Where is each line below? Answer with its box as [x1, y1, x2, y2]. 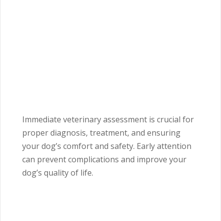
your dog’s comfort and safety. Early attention [22, 141, 191, 152]
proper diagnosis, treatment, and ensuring [22, 127, 181, 139]
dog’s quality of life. [22, 167, 93, 179]
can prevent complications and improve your [22, 154, 186, 165]
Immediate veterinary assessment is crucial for [22, 114, 194, 125]
